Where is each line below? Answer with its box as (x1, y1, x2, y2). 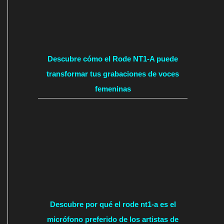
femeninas (94, 84, 131, 93)
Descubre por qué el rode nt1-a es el (49, 199, 176, 208)
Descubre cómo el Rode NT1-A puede (47, 54, 178, 63)
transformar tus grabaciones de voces (46, 69, 179, 78)
